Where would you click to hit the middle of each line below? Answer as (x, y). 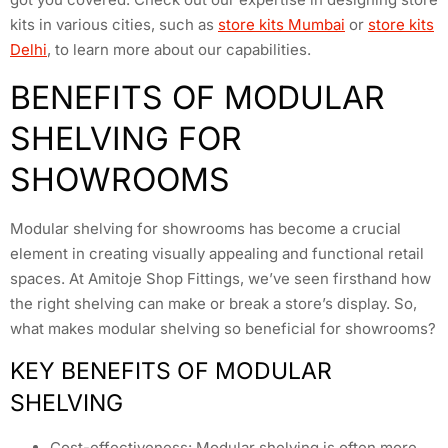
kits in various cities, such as (114, 25)
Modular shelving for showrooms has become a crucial (205, 228)
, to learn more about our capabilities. (179, 50)
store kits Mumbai (281, 25)
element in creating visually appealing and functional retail (217, 253)
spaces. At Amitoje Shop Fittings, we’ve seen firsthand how (220, 278)
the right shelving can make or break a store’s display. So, (213, 303)
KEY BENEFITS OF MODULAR (171, 371)
